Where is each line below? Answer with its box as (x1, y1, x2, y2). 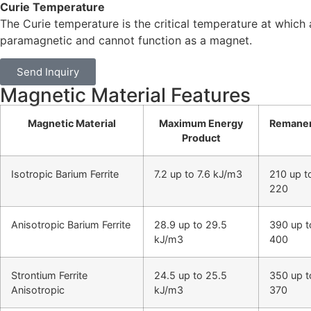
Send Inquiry (17, 65, 79, 78)
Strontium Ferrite (11, 269, 87, 281)
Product (181, 131, 221, 144)
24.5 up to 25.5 (154, 269, 227, 281)
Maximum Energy (159, 117, 243, 129)
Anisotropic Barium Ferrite (11, 218, 131, 230)
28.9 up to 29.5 (154, 218, 227, 230)
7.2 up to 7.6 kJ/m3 (154, 167, 242, 180)
